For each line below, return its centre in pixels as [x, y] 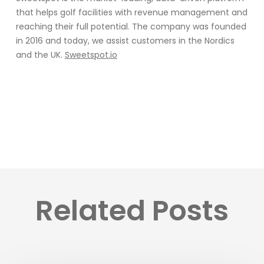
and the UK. [40, 55]
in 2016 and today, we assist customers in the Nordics [125, 41]
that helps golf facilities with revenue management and [131, 13]
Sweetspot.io [91, 55]
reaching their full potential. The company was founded [131, 27]
